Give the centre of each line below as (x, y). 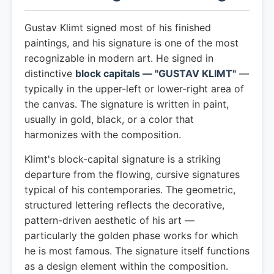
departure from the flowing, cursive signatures (132, 174)
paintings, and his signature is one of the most (131, 43)
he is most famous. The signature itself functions (137, 251)
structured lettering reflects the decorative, (124, 205)
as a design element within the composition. (126, 266)
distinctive (50, 73)
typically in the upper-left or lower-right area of (134, 89)
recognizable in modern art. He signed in (119, 58)
